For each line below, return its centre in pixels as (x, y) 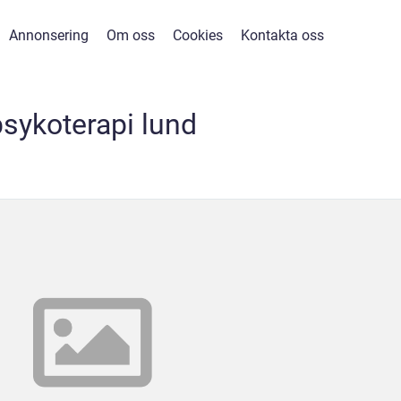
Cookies (198, 35)
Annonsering (49, 35)
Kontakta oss (282, 35)
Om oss (131, 35)
